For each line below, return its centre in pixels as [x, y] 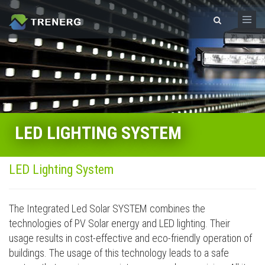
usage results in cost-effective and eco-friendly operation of [130, 238]
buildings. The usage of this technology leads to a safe [119, 253]
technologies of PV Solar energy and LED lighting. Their [119, 223]
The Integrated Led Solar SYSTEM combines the [107, 209]
